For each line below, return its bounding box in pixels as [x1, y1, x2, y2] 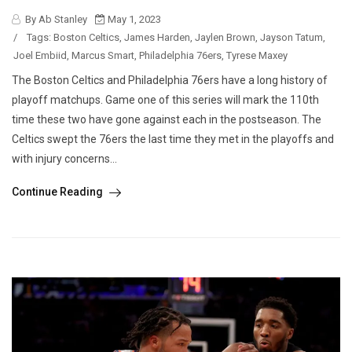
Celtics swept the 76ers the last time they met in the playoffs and [12, 133, 334, 146]
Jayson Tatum [260, 31, 323, 44]
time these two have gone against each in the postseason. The [12, 113, 321, 126]
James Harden [124, 31, 190, 44]
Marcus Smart [71, 49, 134, 62]
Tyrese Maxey [226, 49, 288, 62]
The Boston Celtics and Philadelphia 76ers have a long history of [12, 74, 328, 87]
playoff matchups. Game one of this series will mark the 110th [12, 93, 319, 107]
